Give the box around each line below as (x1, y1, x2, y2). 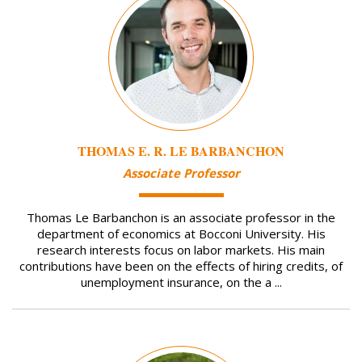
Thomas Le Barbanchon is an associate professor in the (27, 209, 335, 226)
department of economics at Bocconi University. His (36, 225, 326, 242)
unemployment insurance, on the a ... (80, 274, 282, 291)
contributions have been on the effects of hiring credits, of (19, 258, 343, 275)
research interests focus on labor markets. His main (37, 242, 325, 259)
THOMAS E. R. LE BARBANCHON (78, 141, 284, 160)
